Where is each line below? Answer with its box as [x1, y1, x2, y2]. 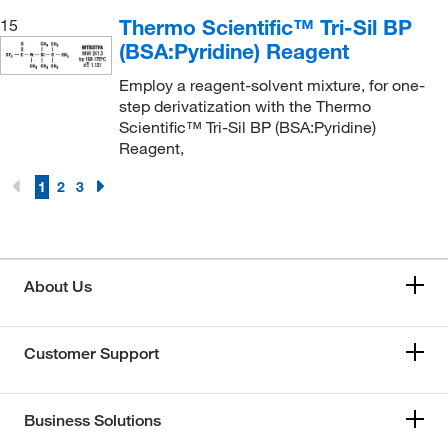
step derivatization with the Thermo [118, 95, 371, 116]
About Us [24, 276, 92, 296]
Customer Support [24, 343, 159, 363]
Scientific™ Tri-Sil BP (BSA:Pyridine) [118, 116, 376, 137]
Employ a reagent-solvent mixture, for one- [118, 74, 425, 95]
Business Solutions [24, 410, 161, 430]
